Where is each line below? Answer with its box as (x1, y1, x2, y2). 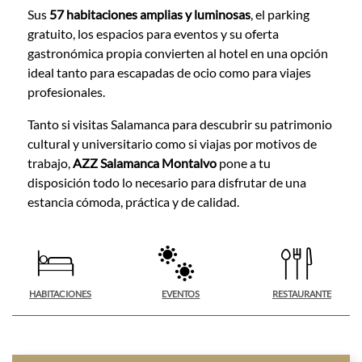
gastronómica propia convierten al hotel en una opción (27, 44, 328, 61)
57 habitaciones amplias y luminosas (48, 6, 250, 22)
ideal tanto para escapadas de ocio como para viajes (27, 64, 311, 80)
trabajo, (27, 154, 73, 170)
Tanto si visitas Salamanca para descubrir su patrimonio (27, 116, 332, 132)
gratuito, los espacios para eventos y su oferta (27, 25, 279, 41)
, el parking (250, 6, 309, 22)
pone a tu (216, 154, 271, 170)
